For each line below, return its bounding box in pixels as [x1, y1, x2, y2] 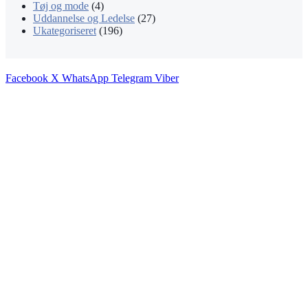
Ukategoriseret [33, 24, 96, 36]
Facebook [5, 71, 48, 84]
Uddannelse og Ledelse [33, 12, 135, 24]
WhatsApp [62, 71, 109, 84]
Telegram [111, 71, 152, 84]
